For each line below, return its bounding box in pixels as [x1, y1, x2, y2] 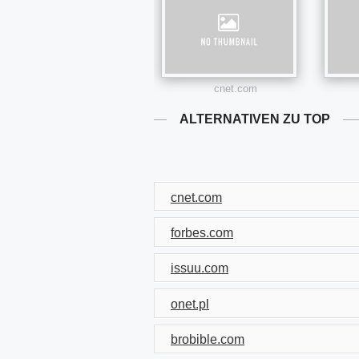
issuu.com [171, 261, 228, 276]
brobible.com [171, 333, 244, 347]
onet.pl [171, 296, 209, 311]
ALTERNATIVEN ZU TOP [179, 112, 330, 126]
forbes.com [171, 226, 233, 240]
